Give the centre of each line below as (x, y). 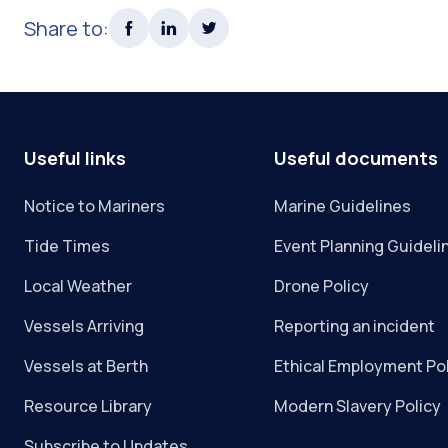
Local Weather (78, 286)
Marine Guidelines (343, 206)
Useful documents (356, 158)
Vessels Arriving (84, 326)
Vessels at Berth (86, 366)
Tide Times (67, 246)
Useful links (75, 158)
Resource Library (88, 406)
